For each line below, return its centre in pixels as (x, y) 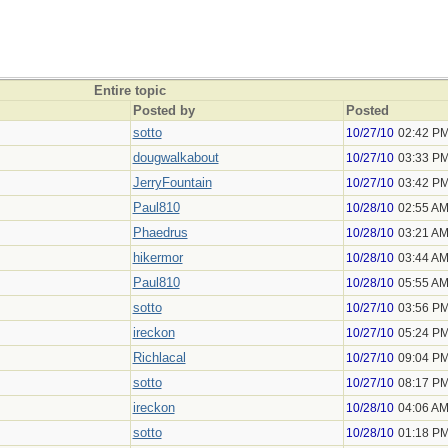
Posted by (163, 110)
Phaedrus (160, 232)
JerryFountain (172, 182)
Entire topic (129, 90)
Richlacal (159, 357)
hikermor (157, 257)
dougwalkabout (175, 157)
